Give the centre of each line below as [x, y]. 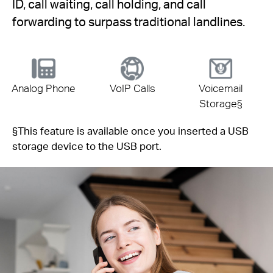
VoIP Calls [132, 88]
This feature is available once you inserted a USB [133, 131]
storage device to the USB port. [87, 146]
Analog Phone [44, 88]
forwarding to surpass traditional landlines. [129, 21]
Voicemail [221, 88]
